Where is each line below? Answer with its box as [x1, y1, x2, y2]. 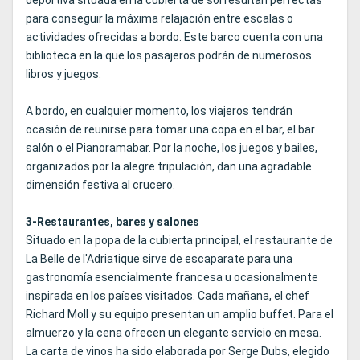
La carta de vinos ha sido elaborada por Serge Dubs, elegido [26, 345, 329, 358]
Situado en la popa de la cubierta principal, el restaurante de [26, 234, 333, 247]
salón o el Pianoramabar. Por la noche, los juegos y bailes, [26, 141, 317, 155]
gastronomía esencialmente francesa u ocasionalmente [26, 271, 318, 284]
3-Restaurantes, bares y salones [26, 215, 199, 229]
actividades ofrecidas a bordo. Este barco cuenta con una [26, 31, 323, 44]
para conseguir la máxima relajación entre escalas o [26, 12, 293, 26]
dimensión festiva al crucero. [26, 178, 175, 192]
